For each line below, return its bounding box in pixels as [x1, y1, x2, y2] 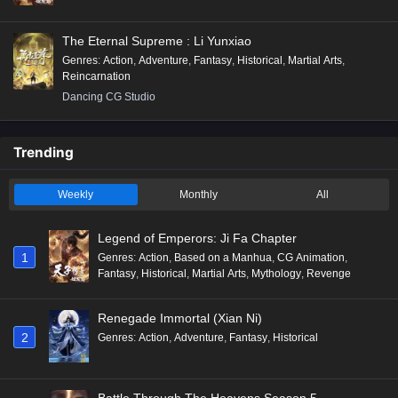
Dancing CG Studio [62, 90, 155, 103]
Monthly [179, 187, 219, 201]
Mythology [251, 267, 301, 280]
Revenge [306, 267, 351, 280]
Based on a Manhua [174, 251, 272, 264]
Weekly [58, 187, 94, 201]
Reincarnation [62, 69, 131, 83]
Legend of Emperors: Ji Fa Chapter [98, 230, 297, 245]
